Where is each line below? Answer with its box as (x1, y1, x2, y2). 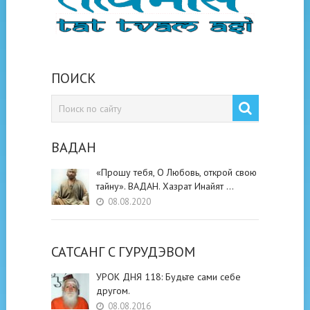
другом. (95, 284, 130, 297)
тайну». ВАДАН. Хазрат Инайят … (95, 179, 234, 192)
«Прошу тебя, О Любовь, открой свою (95, 165, 257, 179)
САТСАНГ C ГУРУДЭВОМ (51, 242, 195, 261)
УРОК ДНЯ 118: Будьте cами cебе (95, 270, 241, 283)
